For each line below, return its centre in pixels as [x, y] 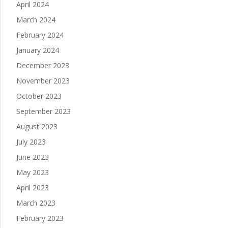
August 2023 [37, 127]
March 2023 [36, 203]
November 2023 [43, 81]
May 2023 [32, 173]
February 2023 [40, 218]
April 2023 [32, 188]
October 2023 [39, 96]
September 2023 [43, 111]
